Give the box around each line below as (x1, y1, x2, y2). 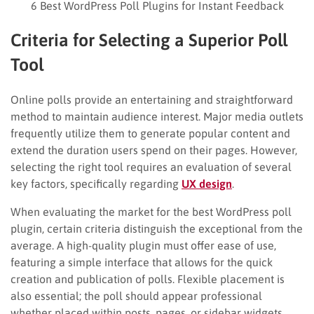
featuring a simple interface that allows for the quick (11, 255, 273, 268)
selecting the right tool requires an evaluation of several (11, 160, 292, 173)
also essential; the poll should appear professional (11, 289, 262, 302)
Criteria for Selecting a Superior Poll (11, 29, 287, 50)
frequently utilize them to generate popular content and (11, 126, 290, 139)
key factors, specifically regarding (11, 177, 182, 190)
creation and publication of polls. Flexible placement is (11, 272, 285, 285)
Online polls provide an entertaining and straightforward (11, 93, 293, 106)
